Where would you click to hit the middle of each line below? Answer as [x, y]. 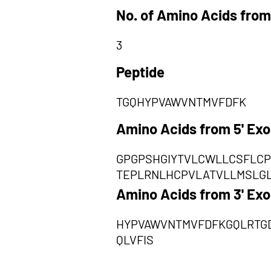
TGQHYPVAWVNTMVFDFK [181, 102]
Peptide [140, 72]
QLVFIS [135, 240]
